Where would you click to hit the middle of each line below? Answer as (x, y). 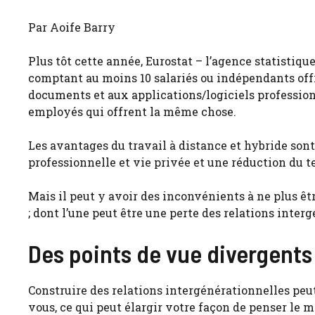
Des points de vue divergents (170, 253)
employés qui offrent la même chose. (132, 112)
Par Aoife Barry (72, 27)
